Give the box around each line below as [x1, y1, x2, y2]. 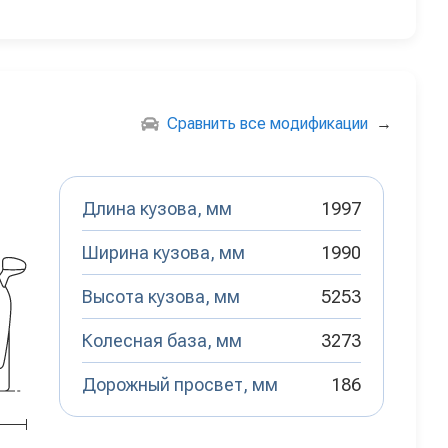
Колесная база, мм [82, 330, 242, 352]
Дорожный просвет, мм [82, 374, 278, 396]
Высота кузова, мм [82, 286, 240, 308]
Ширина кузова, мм [82, 242, 245, 264]
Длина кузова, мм [82, 198, 232, 220]
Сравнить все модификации [167, 114, 368, 134]
